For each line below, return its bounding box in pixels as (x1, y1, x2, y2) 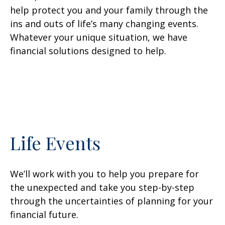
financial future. (10, 208, 78, 220)
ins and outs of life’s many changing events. (10, 18, 198, 30)
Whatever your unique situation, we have (10, 31, 187, 43)
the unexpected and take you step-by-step (10, 181, 194, 193)
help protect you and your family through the (10, 4, 208, 16)
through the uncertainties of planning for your (10, 195, 213, 207)
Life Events (10, 131, 100, 155)
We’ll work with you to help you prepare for (10, 168, 199, 180)
